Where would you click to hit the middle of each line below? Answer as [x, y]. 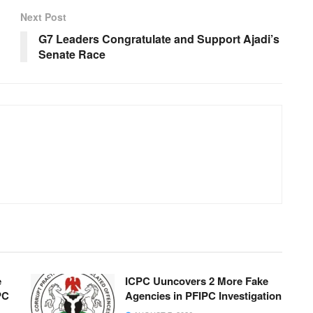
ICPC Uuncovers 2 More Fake [197, 281]
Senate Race [72, 54]
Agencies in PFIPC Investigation [203, 296]
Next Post [43, 17]
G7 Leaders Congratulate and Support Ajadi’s [159, 39]
